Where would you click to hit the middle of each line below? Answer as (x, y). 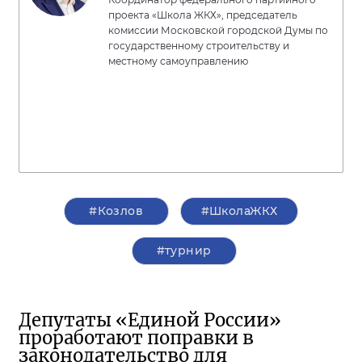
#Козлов (116, 211)
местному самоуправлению (178, 61)
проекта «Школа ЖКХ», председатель (203, 15)
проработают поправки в (136, 338)
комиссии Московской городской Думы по (218, 31)
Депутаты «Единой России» (150, 320)
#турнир (184, 251)
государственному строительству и (199, 46)
